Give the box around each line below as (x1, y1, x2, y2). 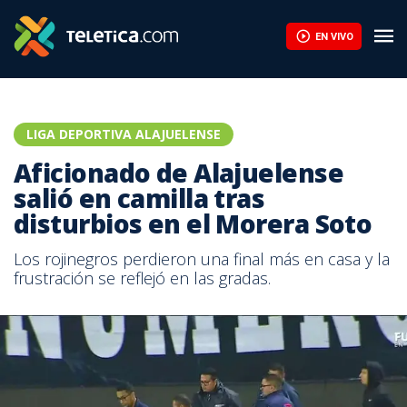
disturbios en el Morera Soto (14, 206, 372, 241)
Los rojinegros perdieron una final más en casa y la (14, 248, 390, 270)
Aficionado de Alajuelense (14, 155, 344, 190)
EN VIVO (314, 30, 353, 43)
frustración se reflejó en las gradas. (14, 267, 271, 289)
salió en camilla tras (14, 181, 265, 215)
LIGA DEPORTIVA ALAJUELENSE (26, 125, 221, 143)
